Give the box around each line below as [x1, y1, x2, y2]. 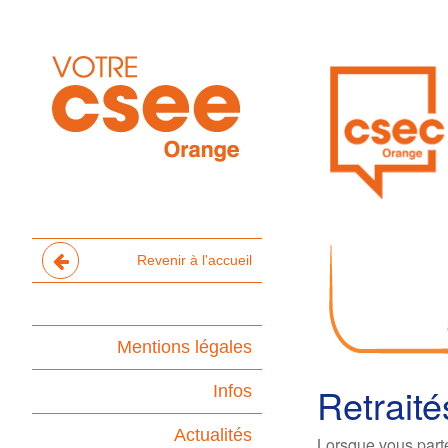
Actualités [174, 425, 252, 445]
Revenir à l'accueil [137, 252, 252, 268]
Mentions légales [117, 337, 252, 357]
